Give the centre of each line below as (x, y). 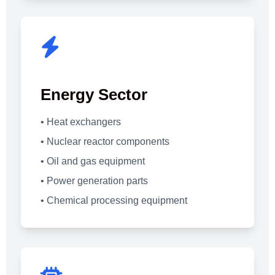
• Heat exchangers (81, 122)
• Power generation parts (94, 180)
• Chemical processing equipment (114, 200)
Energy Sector (94, 94)
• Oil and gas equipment (93, 161)
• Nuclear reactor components (105, 141)
